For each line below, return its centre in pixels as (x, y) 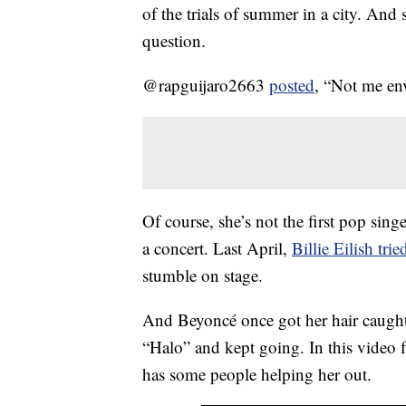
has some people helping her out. (257, 373)
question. (174, 40)
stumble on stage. (203, 275)
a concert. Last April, (217, 247)
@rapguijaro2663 (206, 84)
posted (292, 84)
